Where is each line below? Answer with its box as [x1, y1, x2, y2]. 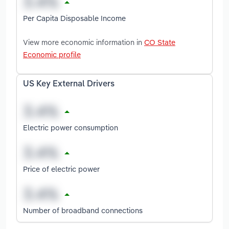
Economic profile [23, 49, 81, 59]
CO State [144, 37, 175, 47]
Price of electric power [23, 164, 100, 174]
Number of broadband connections [23, 205, 143, 215]
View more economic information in [23, 37, 144, 47]
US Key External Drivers [23, 80, 114, 88]
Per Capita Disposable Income [23, 13, 126, 23]
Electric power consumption [23, 122, 118, 132]
